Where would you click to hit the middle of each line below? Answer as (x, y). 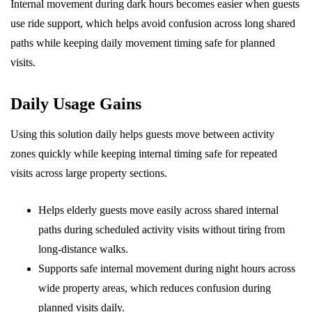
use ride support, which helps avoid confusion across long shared (153, 23)
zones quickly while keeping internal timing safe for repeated (144, 154)
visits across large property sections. (89, 173)
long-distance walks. (83, 249)
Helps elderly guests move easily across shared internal (158, 210)
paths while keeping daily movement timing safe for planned (143, 43)
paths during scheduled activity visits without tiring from (162, 229)
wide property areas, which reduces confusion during (155, 288)
